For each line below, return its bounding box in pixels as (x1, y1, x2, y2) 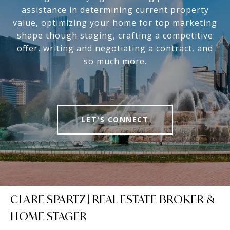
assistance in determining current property (21, 4, 209, 15)
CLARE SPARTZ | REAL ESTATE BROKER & (10, 191, 215, 206)
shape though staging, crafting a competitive (17, 29, 213, 41)
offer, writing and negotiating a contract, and (17, 42, 213, 54)
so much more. (83, 55, 147, 67)
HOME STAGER (10, 208, 87, 223)
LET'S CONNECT (81, 114, 149, 124)
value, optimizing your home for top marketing (13, 16, 217, 28)
